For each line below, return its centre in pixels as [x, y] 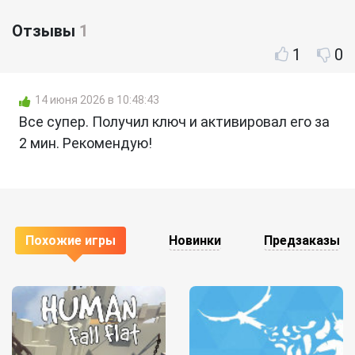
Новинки [195, 240]
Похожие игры [71, 240]
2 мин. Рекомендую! [86, 143]
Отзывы [46, 31]
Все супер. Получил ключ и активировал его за [174, 121]
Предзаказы [302, 240]
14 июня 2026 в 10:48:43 [97, 99]
